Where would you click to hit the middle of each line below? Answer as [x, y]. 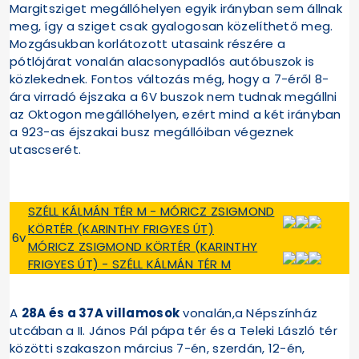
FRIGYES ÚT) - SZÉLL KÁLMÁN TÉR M [130, 264]
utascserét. [46, 150]
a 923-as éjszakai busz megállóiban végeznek [152, 132]
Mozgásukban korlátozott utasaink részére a [148, 44]
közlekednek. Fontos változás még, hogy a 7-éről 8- [169, 79]
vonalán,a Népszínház [249, 313]
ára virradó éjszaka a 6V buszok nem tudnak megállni [173, 97]
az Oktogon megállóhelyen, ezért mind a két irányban [175, 115]
